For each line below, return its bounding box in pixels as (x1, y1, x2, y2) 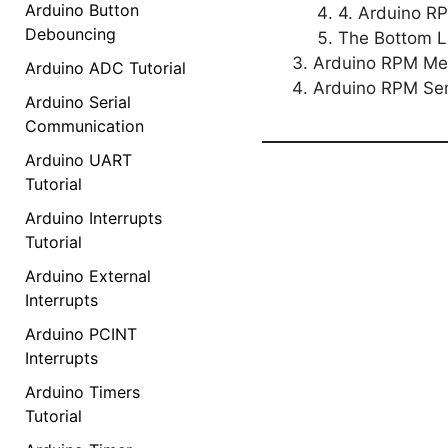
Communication (25, 115, 144, 136)
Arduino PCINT (25, 323, 137, 344)
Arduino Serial (25, 91, 131, 112)
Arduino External (25, 265, 151, 286)
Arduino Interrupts (25, 207, 162, 228)
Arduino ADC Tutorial (25, 57, 186, 78)
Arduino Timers (25, 381, 140, 402)
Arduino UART (25, 149, 132, 170)
